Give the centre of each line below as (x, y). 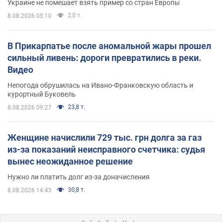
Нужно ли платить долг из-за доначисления (79, 177)
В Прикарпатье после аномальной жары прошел (109, 46)
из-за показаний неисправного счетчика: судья (106, 149)
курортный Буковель (42, 94)
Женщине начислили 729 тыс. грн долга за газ (105, 137)
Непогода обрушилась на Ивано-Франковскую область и (100, 85)
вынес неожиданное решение (70, 161)
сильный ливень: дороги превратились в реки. (104, 57)
